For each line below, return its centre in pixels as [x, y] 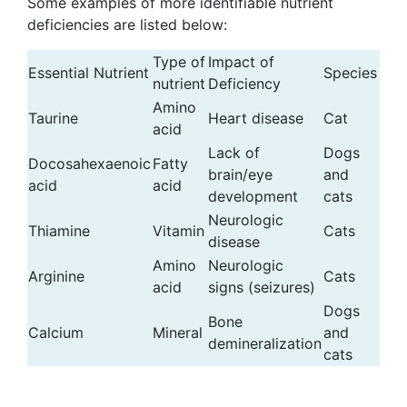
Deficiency [244, 84]
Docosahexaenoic [89, 164]
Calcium [56, 333]
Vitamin [179, 231]
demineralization [265, 343]
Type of [179, 62]
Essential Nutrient [89, 73]
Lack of [234, 153]
